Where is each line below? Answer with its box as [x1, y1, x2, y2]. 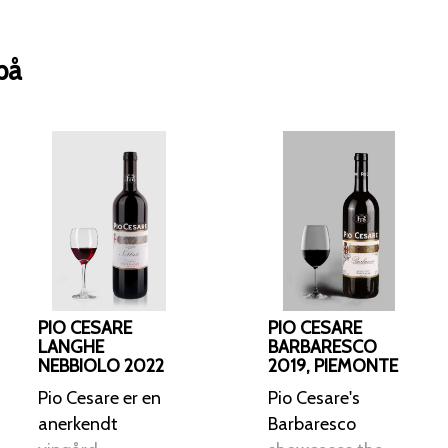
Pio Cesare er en [38, 386, 161, 409]
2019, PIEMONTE [268, 354, 398, 377]
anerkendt [38, 412, 118, 435]
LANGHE [38, 335, 104, 358]
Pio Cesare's [268, 386, 360, 409]
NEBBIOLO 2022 [38, 354, 164, 377]
